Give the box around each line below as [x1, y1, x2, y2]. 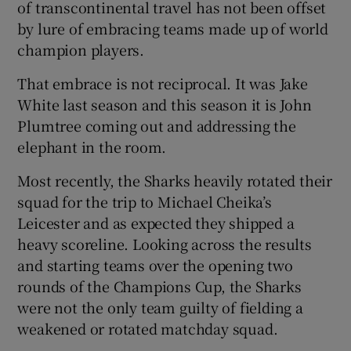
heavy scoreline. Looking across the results [17, 233, 312, 255]
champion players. [17, 39, 145, 60]
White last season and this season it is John [17, 94, 312, 115]
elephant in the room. [17, 136, 167, 157]
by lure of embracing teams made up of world [17, 18, 328, 39]
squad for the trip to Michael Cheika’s [17, 191, 272, 212]
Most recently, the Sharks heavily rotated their [17, 170, 333, 191]
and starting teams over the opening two [17, 255, 293, 276]
